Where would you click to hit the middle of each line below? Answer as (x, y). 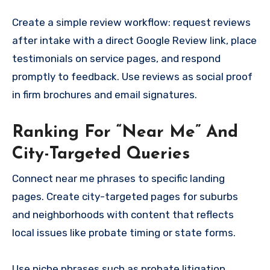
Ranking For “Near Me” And (125, 133)
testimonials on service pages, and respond (116, 59)
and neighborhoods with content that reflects (123, 214)
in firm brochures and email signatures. (105, 95)
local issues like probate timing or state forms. (124, 232)
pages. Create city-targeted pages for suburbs (125, 196)
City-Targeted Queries (101, 155)
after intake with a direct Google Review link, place (134, 41)
